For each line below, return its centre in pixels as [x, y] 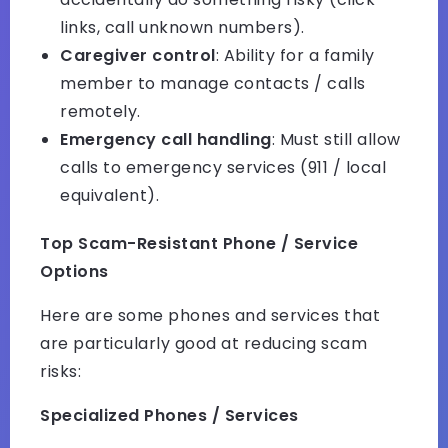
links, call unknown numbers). [182, 28]
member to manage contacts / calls [213, 84]
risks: [60, 372]
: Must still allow [336, 140]
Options [74, 272]
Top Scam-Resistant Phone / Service [199, 244]
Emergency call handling [166, 140]
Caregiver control [138, 56]
